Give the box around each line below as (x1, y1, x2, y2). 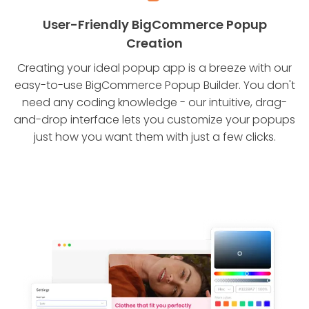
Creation (126, 34, 183, 52)
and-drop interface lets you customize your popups (14, 112, 295, 128)
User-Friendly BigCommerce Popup (42, 16, 267, 34)
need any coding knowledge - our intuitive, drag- (22, 94, 287, 111)
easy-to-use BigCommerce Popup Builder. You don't (14, 77, 295, 94)
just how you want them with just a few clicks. (33, 129, 276, 146)
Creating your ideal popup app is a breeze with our (17, 60, 292, 77)
